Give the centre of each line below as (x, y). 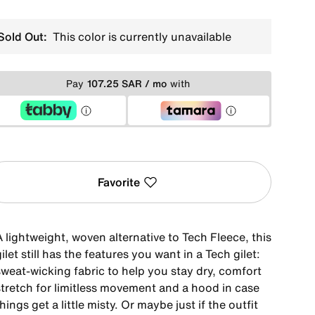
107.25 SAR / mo (127, 83)
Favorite (119, 182)
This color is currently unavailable (140, 37)
